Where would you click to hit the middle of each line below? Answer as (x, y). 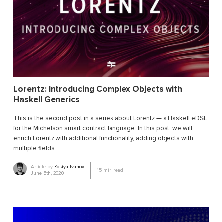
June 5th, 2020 (48, 174)
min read (113, 171)
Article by (43, 167)
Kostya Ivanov (69, 167)
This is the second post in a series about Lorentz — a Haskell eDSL (110, 119)
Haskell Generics (47, 100)
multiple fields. (35, 148)
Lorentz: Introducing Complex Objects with (98, 89)
